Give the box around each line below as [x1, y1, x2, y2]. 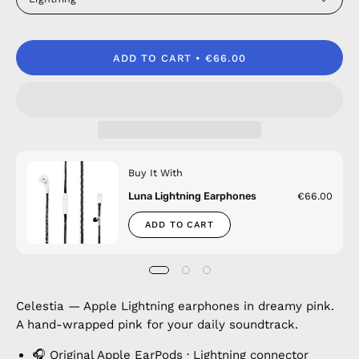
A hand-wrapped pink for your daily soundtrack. [16, 317, 298, 333]
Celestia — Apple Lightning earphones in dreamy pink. [16, 299, 334, 314]
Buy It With [127, 167, 183, 179]
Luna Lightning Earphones [127, 190, 256, 202]
